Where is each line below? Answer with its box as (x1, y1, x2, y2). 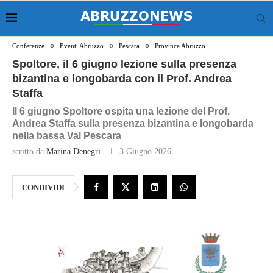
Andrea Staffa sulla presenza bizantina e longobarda (12, 118, 253, 129)
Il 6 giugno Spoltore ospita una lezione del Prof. (12, 106, 230, 116)
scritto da (12, 147, 46, 156)
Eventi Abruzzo (60, 42, 104, 49)
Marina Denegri (46, 147, 101, 156)
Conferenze (12, 42, 44, 49)
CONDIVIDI (22, 183, 65, 192)
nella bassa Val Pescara (12, 130, 121, 141)
